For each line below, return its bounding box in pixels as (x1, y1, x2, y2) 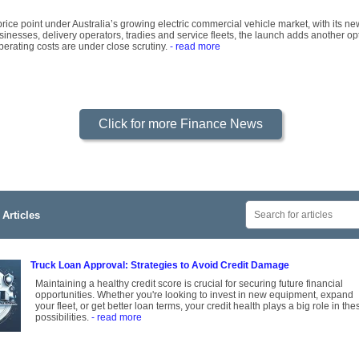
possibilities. (35, 312, 91, 324)
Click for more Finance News (98, 117, 263, 131)
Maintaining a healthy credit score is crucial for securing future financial (35, 278, 343, 290)
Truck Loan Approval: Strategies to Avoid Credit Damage (30, 260, 289, 272)
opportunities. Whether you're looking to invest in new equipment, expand (35, 289, 353, 301)
